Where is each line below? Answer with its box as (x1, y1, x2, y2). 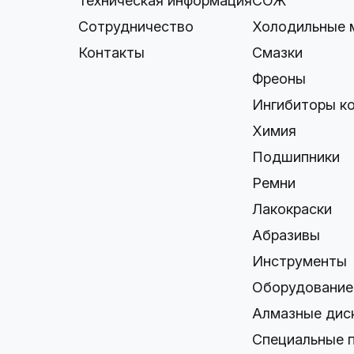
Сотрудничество (78, 18, 194, 35)
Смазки (252, 44, 303, 61)
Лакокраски (252, 201, 333, 217)
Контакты (78, 44, 145, 61)
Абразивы (252, 227, 321, 243)
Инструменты (252, 253, 348, 269)
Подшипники (252, 149, 341, 165)
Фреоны (252, 70, 307, 87)
